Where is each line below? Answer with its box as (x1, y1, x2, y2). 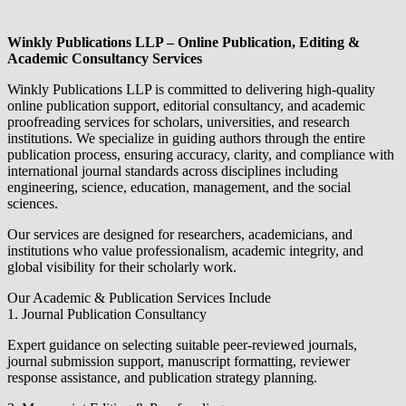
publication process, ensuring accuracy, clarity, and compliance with (7, 146, 394, 162)
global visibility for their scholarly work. (7, 258, 237, 275)
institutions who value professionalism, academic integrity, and (7, 242, 363, 258)
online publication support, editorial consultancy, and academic (7, 97, 365, 113)
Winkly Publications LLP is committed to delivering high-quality (7, 81, 375, 97)
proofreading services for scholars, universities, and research (7, 113, 350, 130)
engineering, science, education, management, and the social (7, 179, 351, 195)
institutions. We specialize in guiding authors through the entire (7, 130, 365, 146)
